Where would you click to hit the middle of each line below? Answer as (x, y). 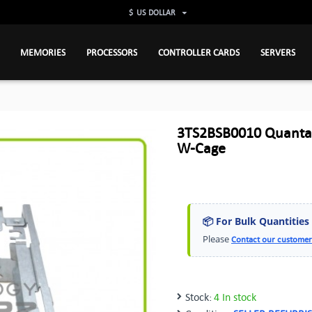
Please (217, 239)
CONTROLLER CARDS (198, 52)
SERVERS (278, 52)
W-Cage (201, 148)
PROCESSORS (111, 52)
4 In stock (235, 297)
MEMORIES (42, 52)
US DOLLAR (156, 12)
